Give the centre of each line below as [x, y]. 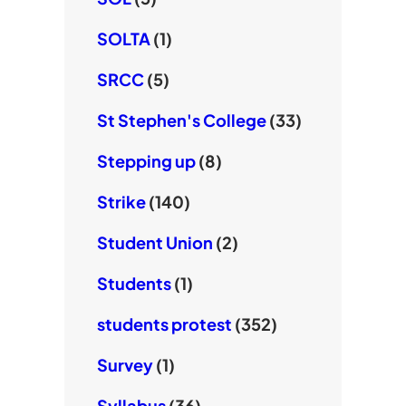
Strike [121, 202]
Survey [125, 365]
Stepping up [146, 161]
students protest [164, 324]
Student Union [155, 243]
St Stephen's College [181, 121]
